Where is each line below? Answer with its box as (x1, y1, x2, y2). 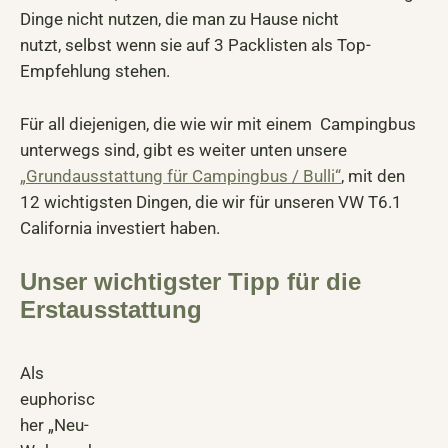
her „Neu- (20, 415, 89, 436)
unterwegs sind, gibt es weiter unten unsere (20, 139, 347, 160)
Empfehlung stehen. (20, 60, 170, 81)
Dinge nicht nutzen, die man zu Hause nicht (20, 8, 339, 29)
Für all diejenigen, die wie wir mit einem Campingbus (20, 113, 416, 134)
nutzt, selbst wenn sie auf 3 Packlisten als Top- (20, 34, 371, 55)
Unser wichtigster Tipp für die (20, 268, 361, 296)
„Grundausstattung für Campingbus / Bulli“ (20, 165, 341, 186)
